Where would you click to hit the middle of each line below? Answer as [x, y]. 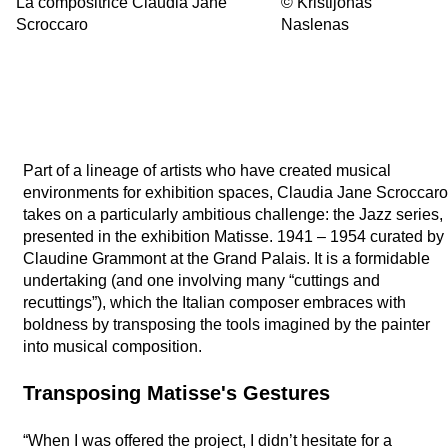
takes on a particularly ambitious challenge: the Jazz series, [233, 214]
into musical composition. [112, 346]
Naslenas [315, 24]
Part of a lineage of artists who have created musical [207, 170]
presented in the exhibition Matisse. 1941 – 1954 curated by [233, 236]
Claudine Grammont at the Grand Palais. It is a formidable [226, 258]
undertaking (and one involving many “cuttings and [201, 280]
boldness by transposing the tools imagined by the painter [226, 324]
